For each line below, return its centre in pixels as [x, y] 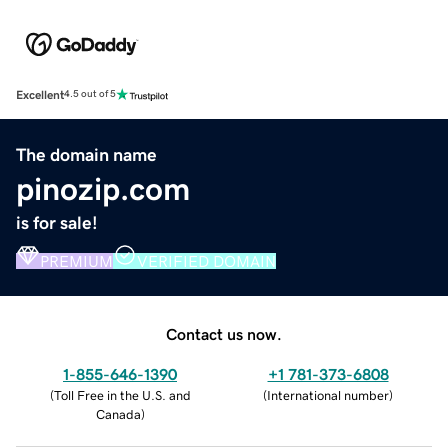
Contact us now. [224, 333]
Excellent [40, 94]
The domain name [86, 154]
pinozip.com [103, 188]
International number [328, 395]
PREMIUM [76, 260]
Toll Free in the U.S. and [122, 395]
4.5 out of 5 [90, 94]
